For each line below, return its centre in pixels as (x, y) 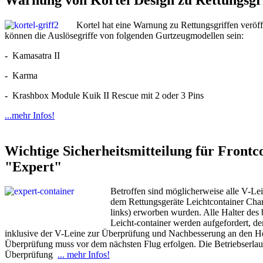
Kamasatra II (35, 55)
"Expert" (33, 166)
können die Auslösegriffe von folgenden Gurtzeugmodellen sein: (124, 35)
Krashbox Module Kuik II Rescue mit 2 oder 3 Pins (106, 95)
